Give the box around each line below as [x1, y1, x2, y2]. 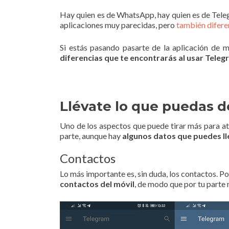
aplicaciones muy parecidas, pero [60, 20, 176, 30]
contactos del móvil [60, 179, 134, 189]
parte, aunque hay [60, 131, 122, 141]
